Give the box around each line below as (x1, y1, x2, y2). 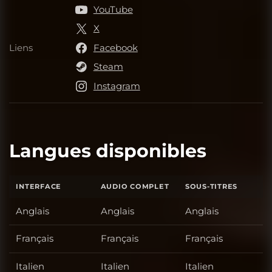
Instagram (93, 80, 140, 92)
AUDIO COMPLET (100, 182, 169, 191)
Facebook (93, 41, 138, 53)
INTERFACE (16, 182, 61, 191)
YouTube (93, 3, 133, 15)
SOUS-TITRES (185, 182, 238, 191)
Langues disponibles (9, 139, 206, 162)
